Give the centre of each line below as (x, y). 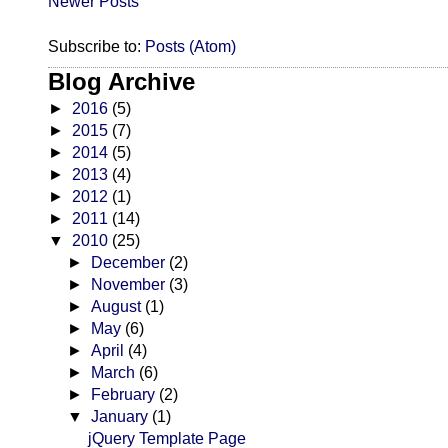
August (118, 307)
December (130, 263)
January (122, 417)
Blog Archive (121, 82)
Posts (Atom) (190, 47)
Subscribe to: (96, 47)
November (130, 285)
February (125, 395)
